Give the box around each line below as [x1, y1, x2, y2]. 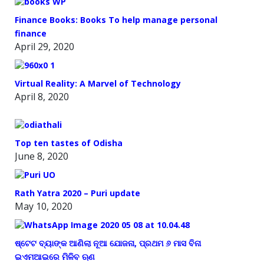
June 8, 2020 [15, 149, 68, 163]
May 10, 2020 [15, 199, 72, 213]
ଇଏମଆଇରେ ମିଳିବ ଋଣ [15, 250, 95, 262]
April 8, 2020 [15, 90, 69, 103]
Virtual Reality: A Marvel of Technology [15, 77, 181, 89]
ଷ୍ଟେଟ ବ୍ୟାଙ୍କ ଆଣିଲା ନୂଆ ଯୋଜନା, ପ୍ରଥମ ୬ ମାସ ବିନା [15, 237, 201, 249]
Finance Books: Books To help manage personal [15, 14, 217, 25]
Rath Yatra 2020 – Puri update [15, 187, 140, 199]
